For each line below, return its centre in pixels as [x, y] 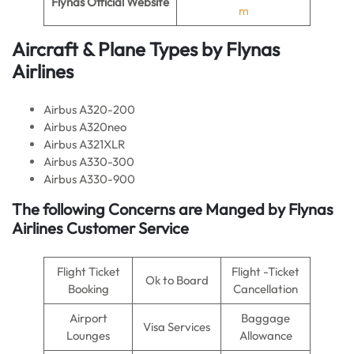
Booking [88, 289]
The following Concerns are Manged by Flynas [173, 209]
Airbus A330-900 [89, 179]
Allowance [265, 335]
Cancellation [265, 289]
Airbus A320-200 [89, 109]
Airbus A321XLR [84, 144]
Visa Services [177, 327]
